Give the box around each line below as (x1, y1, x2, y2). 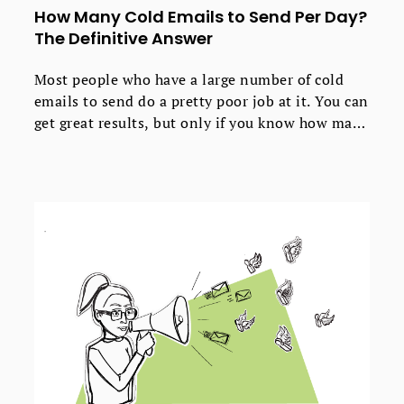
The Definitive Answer (33, 27, 213, 50)
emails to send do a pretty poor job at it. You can (33, 91, 369, 112)
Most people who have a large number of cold (33, 69, 344, 90)
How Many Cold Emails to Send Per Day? (33, 5, 367, 29)
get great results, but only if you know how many (33, 113, 370, 133)
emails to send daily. (33, 134, 176, 155)
